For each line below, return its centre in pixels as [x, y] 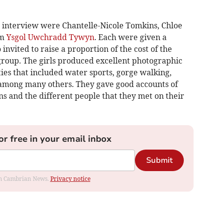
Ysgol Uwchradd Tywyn [50, 37]
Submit [159, 161]
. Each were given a [130, 37]
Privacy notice [70, 179]
